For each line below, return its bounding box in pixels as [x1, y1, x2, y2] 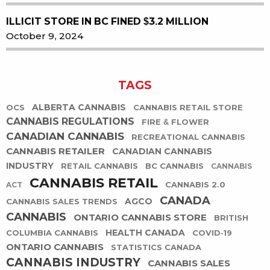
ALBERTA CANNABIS [32, 102, 126, 113]
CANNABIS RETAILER [6, 146, 105, 157]
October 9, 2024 [6, 31, 83, 42]
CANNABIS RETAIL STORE [133, 103, 243, 113]
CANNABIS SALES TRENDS [6, 197, 118, 207]
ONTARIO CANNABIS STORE [74, 212, 207, 223]
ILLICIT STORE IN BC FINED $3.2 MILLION [6, 16, 209, 27]
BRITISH [214, 213, 248, 223]
